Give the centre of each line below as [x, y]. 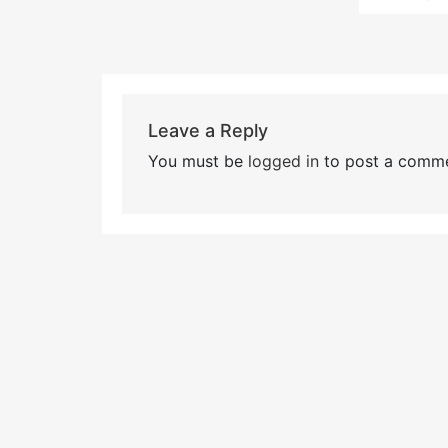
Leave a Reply [207, 130]
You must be [197, 160]
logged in [283, 160]
